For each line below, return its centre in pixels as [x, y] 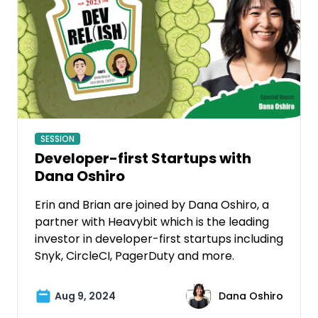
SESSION [57, 138]
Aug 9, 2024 [85, 296]
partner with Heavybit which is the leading [152, 221]
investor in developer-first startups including [159, 238]
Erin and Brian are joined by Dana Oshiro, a [152, 204]
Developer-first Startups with [143, 158]
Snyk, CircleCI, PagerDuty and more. [135, 256]
